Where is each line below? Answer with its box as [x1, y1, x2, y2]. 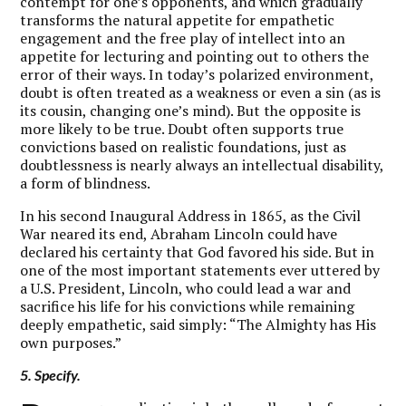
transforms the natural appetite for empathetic [20, 9, 335, 30]
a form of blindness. [20, 172, 151, 193]
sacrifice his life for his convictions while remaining [20, 295, 355, 316]
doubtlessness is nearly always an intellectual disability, [20, 154, 384, 175]
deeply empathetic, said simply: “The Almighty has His [20, 314, 377, 334]
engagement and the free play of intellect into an [20, 27, 346, 48]
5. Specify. [20, 365, 82, 383]
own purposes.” [20, 332, 122, 353]
